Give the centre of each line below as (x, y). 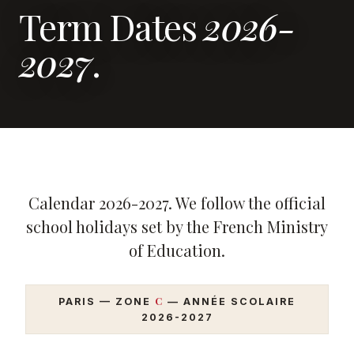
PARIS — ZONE (107, 301)
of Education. (177, 250)
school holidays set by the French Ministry (177, 226)
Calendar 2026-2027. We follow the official (177, 202)
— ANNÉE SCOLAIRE (230, 301)
